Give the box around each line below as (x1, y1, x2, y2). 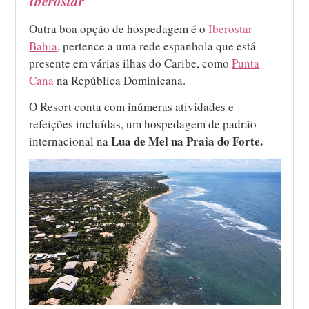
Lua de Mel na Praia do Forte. (111, 132, 263, 150)
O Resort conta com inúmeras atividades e (29, 98, 235, 114)
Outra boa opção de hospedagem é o (29, 20, 209, 37)
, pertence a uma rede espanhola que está (57, 37, 257, 54)
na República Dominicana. (54, 72, 186, 88)
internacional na (29, 132, 112, 149)
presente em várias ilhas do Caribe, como (29, 54, 232, 71)
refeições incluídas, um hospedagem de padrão (29, 115, 257, 132)
